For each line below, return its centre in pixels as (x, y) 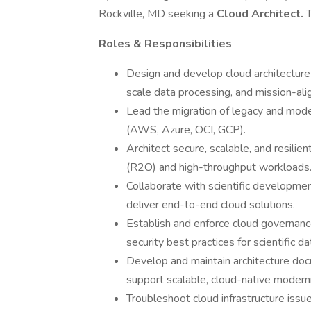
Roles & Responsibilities (165, 44)
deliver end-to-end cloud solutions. (211, 205)
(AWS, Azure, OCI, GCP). (186, 130)
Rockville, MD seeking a (158, 14)
